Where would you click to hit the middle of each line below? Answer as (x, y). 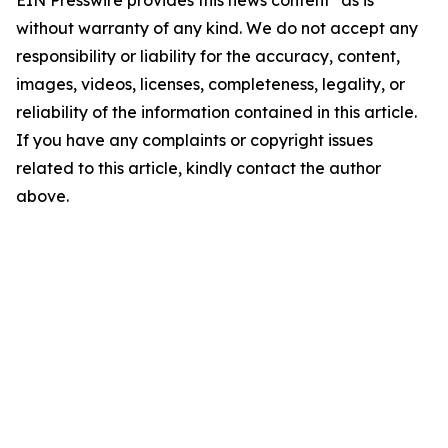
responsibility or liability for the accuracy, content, (208, 56)
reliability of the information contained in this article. (216, 112)
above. (42, 196)
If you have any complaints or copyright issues (194, 140)
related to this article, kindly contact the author (198, 168)
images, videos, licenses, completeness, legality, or (210, 84)
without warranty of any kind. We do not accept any (217, 28)
